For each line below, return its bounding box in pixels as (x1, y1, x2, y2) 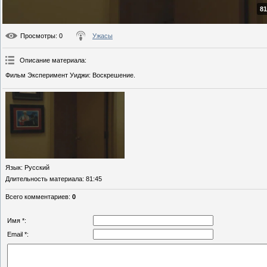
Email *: (7, 231, 29, 238)
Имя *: (7, 217, 26, 225)
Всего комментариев (5, 193, 69, 201)
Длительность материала (5, 175, 82, 183)
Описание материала (20, 57, 85, 64)
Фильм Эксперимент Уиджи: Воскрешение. (5, 72, 135, 79)
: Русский (21, 164, 49, 172)
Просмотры (20, 32, 55, 40)
